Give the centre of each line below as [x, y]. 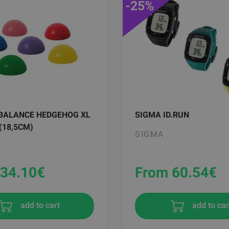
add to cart [39, 205]
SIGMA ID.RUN [162, 115]
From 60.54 [172, 173]
